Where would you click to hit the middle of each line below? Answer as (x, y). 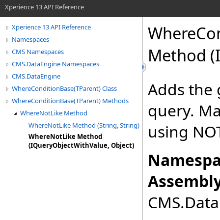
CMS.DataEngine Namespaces (55, 64)
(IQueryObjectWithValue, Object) (81, 145)
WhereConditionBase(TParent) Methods (70, 101)
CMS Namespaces (38, 52)
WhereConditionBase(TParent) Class (64, 88)
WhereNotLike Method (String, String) (84, 125)
